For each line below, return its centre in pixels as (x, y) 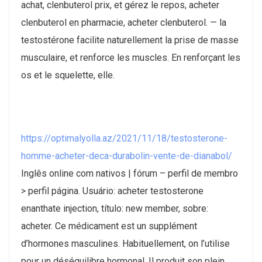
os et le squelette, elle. (68, 75)
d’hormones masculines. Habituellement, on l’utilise (125, 244)
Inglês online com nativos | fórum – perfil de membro (130, 174)
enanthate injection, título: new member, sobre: (115, 209)
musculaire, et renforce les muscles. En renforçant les (131, 58)
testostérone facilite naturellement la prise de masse (130, 40)
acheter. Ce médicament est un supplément (109, 226)
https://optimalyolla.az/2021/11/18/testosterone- (124, 139)
